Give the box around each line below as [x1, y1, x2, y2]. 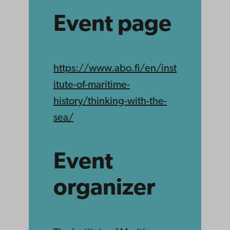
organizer [53, 177, 155, 200]
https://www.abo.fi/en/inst [53, 64, 177, 74]
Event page [53, 13, 171, 36]
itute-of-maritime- [53, 80, 130, 91]
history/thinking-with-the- [53, 97, 167, 107]
